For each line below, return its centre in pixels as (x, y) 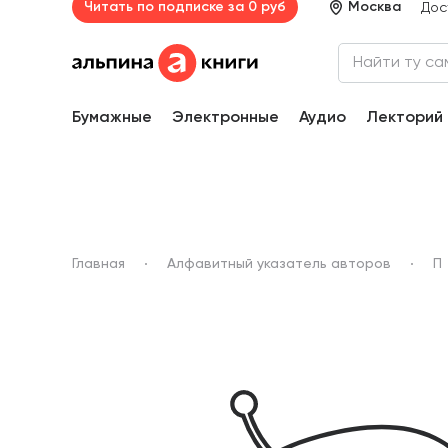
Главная (98, 264)
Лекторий (404, 118)
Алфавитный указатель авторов (279, 264)
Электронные (225, 118)
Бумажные (112, 118)
